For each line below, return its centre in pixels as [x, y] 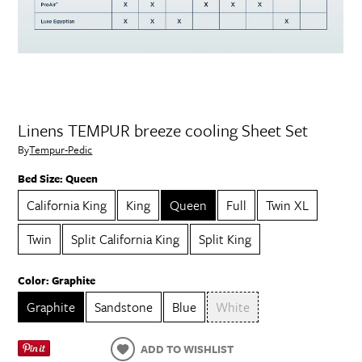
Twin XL [288, 205]
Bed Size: [42, 178]
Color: [35, 280]
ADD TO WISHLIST [187, 349]
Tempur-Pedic [61, 149]
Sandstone [124, 307]
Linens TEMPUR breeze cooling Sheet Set [163, 130]
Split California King [126, 239]
